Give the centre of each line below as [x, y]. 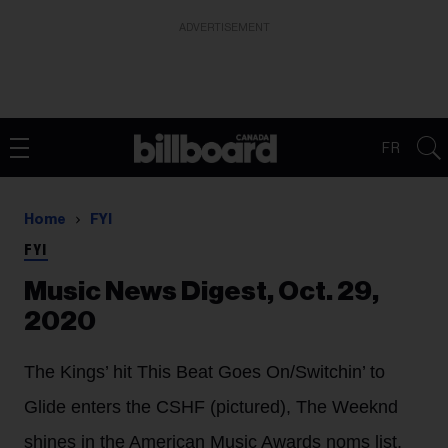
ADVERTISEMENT [224, 27]
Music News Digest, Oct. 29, [201, 291]
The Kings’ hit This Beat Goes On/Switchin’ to [204, 372]
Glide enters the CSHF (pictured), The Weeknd [211, 407]
